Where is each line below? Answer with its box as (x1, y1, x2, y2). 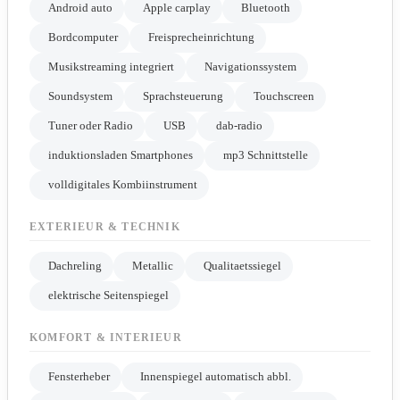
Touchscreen (254, 90, 314, 104)
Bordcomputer (48, 31, 118, 45)
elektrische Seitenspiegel (48, 289, 169, 303)
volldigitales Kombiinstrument (48, 179, 197, 192)
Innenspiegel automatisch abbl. (140, 371, 291, 384)
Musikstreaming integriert (48, 61, 174, 74)
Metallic (132, 260, 173, 273)
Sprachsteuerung (143, 90, 223, 104)
